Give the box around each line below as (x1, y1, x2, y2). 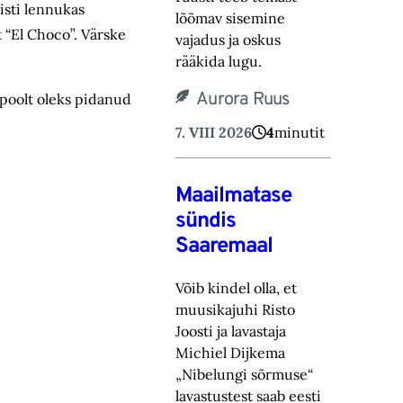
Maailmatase (175, 183, 292, 210)
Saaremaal (175, 233, 273, 261)
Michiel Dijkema (175, 344, 286, 363)
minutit (274, 123, 326, 142)
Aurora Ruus (196, 88, 290, 112)
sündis (175, 208, 237, 236)
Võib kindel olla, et (175, 279, 298, 298)
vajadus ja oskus (175, 31, 282, 49)
